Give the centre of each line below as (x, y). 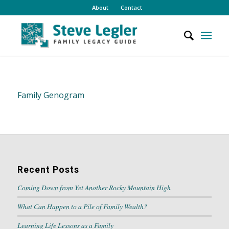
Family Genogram (51, 95)
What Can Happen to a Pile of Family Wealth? (82, 207)
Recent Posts (48, 170)
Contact (131, 7)
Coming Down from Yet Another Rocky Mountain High (94, 188)
